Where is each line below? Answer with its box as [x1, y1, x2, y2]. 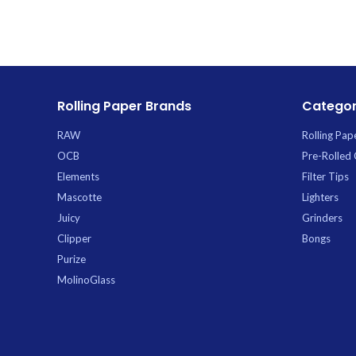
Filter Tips [301, 169, 349, 183]
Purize [57, 252, 86, 265]
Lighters [301, 190, 339, 203]
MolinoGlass [57, 273, 115, 286]
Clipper [57, 231, 91, 245]
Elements [57, 169, 99, 183]
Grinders [301, 211, 342, 224]
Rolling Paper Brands [57, 96, 192, 115]
